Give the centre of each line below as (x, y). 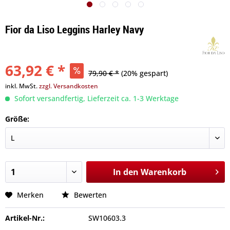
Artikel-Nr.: (25, 218)
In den (126, 172)
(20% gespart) (145, 73)
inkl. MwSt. (22, 86)
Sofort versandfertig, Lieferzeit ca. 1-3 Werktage (95, 98)
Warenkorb (163, 172)
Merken (30, 195)
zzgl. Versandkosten (69, 86)
